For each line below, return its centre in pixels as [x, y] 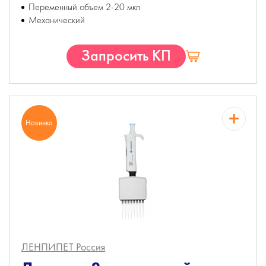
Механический [57, 20]
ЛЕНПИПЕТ [49, 247]
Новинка [39, 123]
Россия [91, 247]
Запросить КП [126, 55]
